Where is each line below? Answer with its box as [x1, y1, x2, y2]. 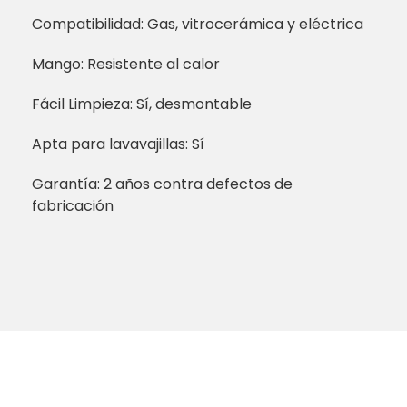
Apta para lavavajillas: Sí [32, 134, 204, 155]
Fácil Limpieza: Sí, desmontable [32, 94, 252, 115]
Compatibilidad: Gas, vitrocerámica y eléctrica [32, 14, 363, 35]
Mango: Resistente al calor [32, 54, 220, 75]
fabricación [32, 195, 114, 217]
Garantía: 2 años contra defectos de [32, 174, 293, 195]
